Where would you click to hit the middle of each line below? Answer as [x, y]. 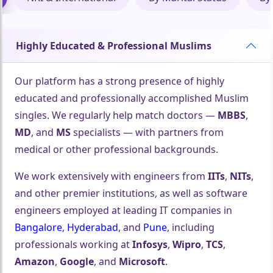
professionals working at [74, 245]
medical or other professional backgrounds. [117, 150]
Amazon [35, 262]
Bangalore [39, 228]
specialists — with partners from [147, 133]
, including [191, 228]
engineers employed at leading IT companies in [124, 211]
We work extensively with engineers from [112, 176]
